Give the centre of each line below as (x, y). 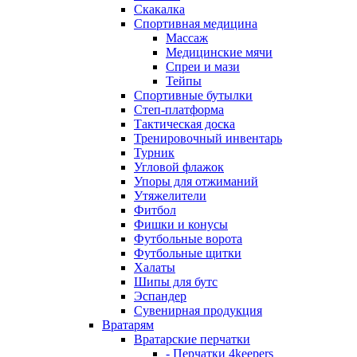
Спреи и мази (203, 67)
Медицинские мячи (219, 53)
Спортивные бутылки (193, 96)
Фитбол (155, 210)
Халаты (155, 268)
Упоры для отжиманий (196, 182)
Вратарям (128, 325)
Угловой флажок (179, 167)
